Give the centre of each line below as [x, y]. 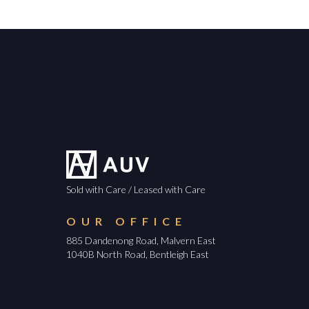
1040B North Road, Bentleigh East [138, 254]
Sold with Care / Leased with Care [136, 189]
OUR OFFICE [127, 221]
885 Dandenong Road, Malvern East [141, 240]
